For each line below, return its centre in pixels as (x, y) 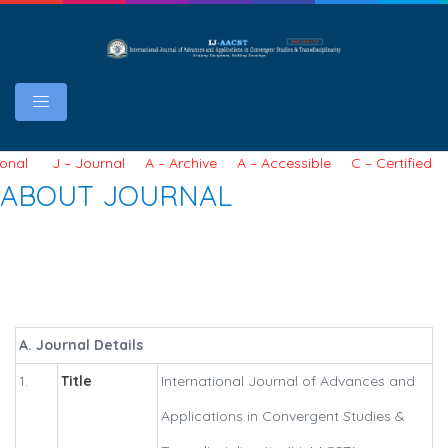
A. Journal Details (81, 345)
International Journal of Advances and (288, 381)
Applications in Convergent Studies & (283, 416)
